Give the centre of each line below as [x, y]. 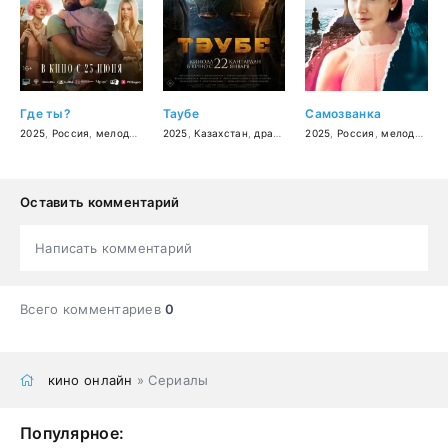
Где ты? [45, 113]
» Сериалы [170, 379]
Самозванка [343, 113]
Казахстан [221, 132]
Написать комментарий [114, 247]
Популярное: [72, 432]
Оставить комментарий [100, 201]
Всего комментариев [93, 308]
